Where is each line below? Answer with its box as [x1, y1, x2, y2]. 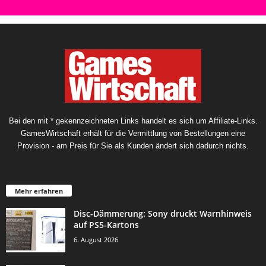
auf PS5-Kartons [74, 219, 139, 231]
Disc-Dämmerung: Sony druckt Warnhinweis [74, 208, 252, 220]
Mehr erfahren [15, 186, 63, 196]
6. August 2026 [74, 235, 118, 245]
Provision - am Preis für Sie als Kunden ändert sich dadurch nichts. [17, 141, 249, 150]
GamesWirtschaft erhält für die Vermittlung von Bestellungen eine [21, 128, 245, 138]
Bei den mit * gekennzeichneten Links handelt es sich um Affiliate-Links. [8, 116, 258, 125]
